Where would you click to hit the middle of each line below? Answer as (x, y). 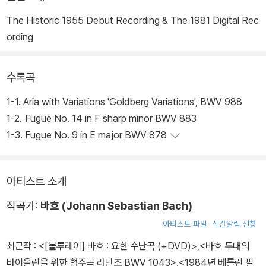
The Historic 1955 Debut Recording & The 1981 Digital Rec (133, 20)
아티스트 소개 (37, 182)
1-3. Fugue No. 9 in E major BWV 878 (97, 135)
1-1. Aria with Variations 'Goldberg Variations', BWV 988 (134, 102)
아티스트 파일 (185, 224)
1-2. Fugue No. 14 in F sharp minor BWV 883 (112, 118)
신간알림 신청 (234, 224)
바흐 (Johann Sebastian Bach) (116, 206)
